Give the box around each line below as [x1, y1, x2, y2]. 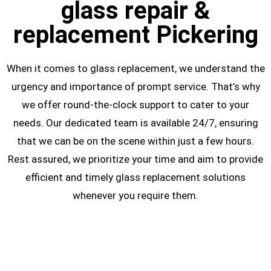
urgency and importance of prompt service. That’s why [11, 80, 260, 93]
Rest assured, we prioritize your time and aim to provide [8, 153, 263, 166]
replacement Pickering [13, 21, 258, 50]
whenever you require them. [73, 189, 198, 202]
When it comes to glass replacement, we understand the [6, 62, 265, 75]
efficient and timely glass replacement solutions [25, 171, 246, 184]
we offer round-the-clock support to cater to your [22, 99, 249, 111]
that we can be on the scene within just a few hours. [17, 135, 254, 148]
